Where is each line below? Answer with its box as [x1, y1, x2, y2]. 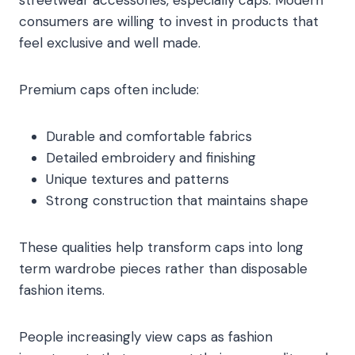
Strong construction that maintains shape [46, 192, 308, 210]
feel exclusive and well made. [19, 34, 200, 52]
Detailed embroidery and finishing [46, 149, 256, 167]
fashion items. [19, 281, 105, 300]
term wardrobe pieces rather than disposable [19, 260, 307, 278]
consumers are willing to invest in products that [19, 13, 319, 31]
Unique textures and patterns [46, 170, 229, 189]
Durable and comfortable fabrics [46, 128, 252, 146]
